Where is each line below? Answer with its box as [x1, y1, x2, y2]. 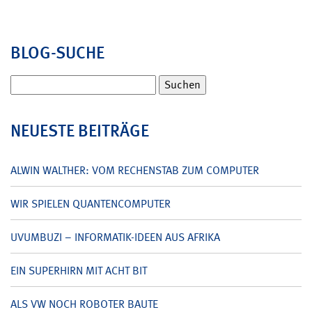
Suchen [10, 74, 46, 89]
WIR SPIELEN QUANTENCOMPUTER [10, 196, 171, 211]
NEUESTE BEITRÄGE [10, 119, 149, 141]
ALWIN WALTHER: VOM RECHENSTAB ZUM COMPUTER [10, 162, 259, 178]
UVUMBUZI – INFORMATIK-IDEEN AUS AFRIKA [10, 229, 220, 244]
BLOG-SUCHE [10, 41, 104, 63]
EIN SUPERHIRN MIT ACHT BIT [10, 263, 147, 278]
